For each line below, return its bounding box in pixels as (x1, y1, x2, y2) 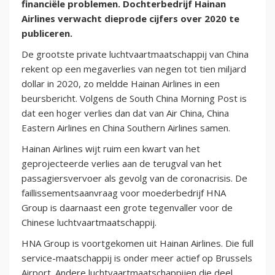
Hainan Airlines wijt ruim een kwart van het (21, 142, 200, 155)
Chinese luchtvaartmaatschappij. (21, 216, 157, 229)
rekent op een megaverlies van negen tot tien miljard (21, 63, 246, 76)
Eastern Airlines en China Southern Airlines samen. (21, 122, 230, 134)
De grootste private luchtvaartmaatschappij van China (21, 48, 249, 61)
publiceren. (21, 27, 72, 40)
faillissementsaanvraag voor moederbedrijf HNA (21, 187, 226, 199)
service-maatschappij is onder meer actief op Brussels (21, 252, 252, 265)
